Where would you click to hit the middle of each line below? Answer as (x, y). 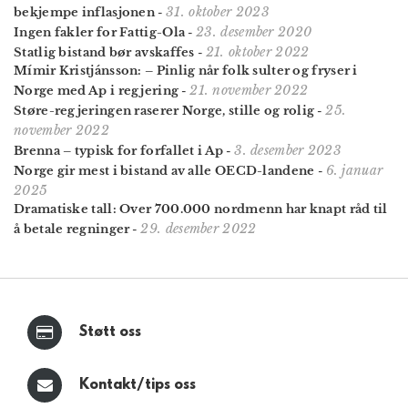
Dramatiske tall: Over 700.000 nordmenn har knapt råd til (201, 209)
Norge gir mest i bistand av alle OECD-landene (164, 170)
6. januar (354, 170)
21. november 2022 (249, 90)
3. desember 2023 (288, 150)
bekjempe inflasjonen (85, 12)
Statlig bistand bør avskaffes (104, 52)
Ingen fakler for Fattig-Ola (100, 32)
